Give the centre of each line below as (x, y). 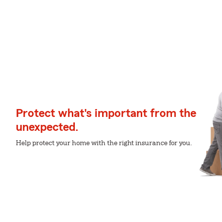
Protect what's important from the (106, 113)
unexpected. (47, 127)
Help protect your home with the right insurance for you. (104, 143)
